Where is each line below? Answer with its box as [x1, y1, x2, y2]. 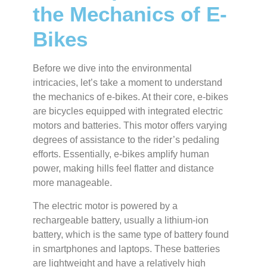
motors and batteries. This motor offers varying [33, 120, 227, 131]
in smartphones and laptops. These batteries [33, 243, 220, 254]
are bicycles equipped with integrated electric [33, 106, 223, 117]
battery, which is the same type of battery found [33, 229, 229, 240]
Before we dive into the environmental [33, 63, 192, 74]
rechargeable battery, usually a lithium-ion [33, 215, 209, 225]
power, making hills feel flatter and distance [33, 163, 214, 174]
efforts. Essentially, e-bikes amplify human [33, 149, 209, 160]
